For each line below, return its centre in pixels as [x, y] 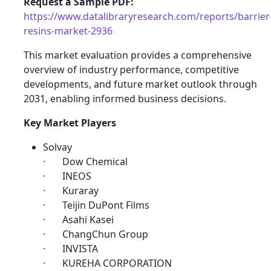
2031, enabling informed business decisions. [125, 98]
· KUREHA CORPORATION [107, 263]
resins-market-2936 [68, 31]
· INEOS [67, 176]
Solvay [57, 147]
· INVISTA [70, 248]
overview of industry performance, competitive [131, 69]
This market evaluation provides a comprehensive [138, 55]
